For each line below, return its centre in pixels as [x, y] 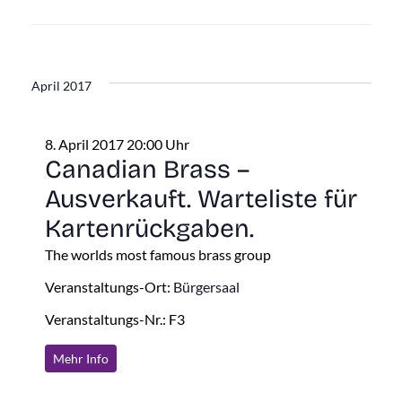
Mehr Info [80, 358]
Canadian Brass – [147, 169]
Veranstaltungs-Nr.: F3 [114, 319]
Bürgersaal [206, 286]
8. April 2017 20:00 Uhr [117, 144]
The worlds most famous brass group [157, 254]
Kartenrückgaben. [149, 228]
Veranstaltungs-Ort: [109, 286]
